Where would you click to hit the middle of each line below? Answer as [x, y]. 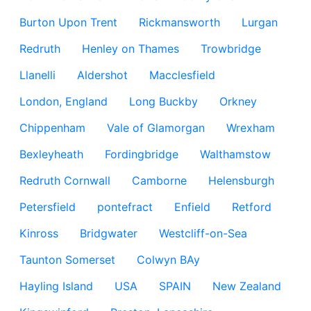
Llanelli [37, 75]
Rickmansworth [179, 22]
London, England [64, 101]
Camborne [159, 180]
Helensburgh [241, 180]
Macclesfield [182, 75]
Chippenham [52, 128]
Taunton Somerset [67, 260]
